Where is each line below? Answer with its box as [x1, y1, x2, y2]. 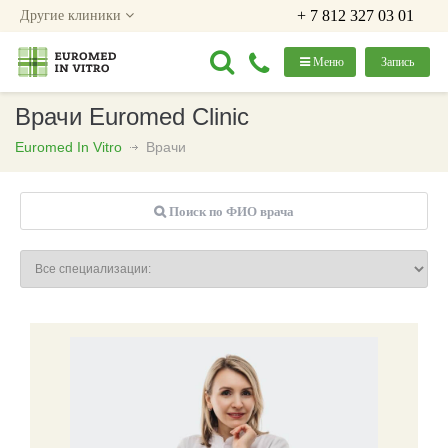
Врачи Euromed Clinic [15, 103, 249, 130]
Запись [381, 55, 414, 69]
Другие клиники [20, 8, 125, 23]
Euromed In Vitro [15, 139, 122, 155]
